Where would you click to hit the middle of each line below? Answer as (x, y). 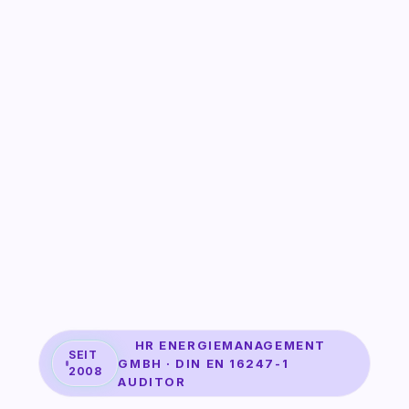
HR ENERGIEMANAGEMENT (222, 346)
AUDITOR (152, 382)
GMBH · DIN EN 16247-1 (204, 364)
